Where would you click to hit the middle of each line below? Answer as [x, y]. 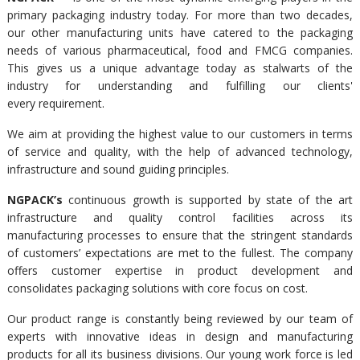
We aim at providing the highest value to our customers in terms [180, 134]
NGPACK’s [35, 200]
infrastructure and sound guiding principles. [118, 169]
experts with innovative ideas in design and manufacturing [180, 336]
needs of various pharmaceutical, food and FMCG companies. [180, 50]
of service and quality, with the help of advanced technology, [180, 151]
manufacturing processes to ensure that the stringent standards [180, 235]
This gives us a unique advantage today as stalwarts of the [180, 68]
